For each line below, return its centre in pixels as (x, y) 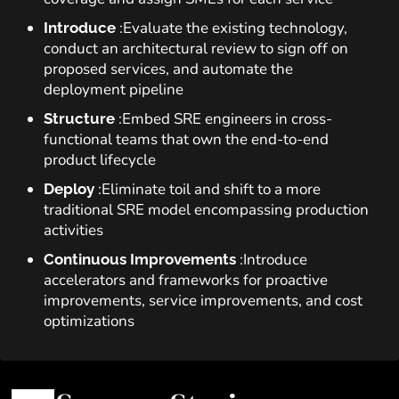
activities (73, 230)
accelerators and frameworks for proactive (186, 280)
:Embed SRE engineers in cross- (225, 119)
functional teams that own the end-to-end (186, 139)
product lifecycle (100, 160)
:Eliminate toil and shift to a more (209, 189)
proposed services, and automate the (168, 69)
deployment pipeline (114, 90)
